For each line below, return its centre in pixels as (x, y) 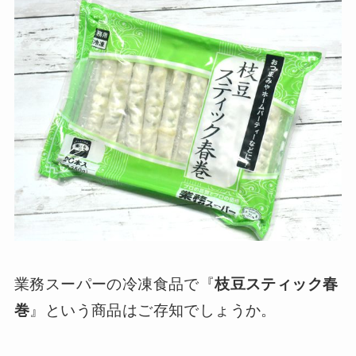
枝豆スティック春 (277, 284)
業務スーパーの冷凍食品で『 (114, 284)
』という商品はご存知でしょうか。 (153, 310)
